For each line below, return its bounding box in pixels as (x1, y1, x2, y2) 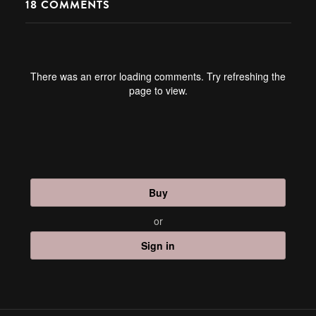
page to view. (128, 83, 188, 97)
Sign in (141, 238, 175, 253)
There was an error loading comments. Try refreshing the (30, 69, 286, 83)
